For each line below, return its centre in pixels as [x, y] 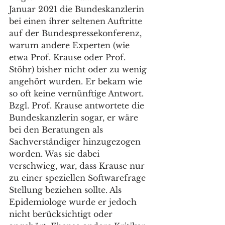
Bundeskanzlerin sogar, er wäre [75, 118]
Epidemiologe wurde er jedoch [74, 202]
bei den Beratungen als [57, 130]
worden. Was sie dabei [55, 154]
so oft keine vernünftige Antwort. [78, 93]
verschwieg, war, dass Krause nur [78, 166]
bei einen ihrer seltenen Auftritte [77, 21]
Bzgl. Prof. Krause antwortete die [78, 105]
